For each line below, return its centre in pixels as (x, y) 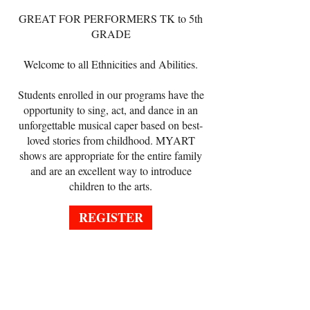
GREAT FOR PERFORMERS (89, 18)
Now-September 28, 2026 (111, 297)
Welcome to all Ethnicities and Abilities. (111, 64)
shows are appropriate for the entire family (111, 155)
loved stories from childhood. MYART (111, 140)
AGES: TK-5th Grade (111, 282)
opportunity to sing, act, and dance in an (111, 110)
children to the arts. (111, 186)
